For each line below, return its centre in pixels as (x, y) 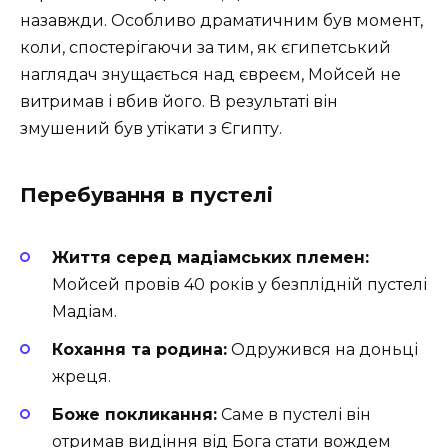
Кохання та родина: (139, 349)
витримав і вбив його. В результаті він (179, 102)
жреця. (81, 376)
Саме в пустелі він (294, 414)
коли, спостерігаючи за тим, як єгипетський (205, 48)
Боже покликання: (134, 414)
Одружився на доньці (322, 349)
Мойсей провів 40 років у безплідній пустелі (239, 284)
